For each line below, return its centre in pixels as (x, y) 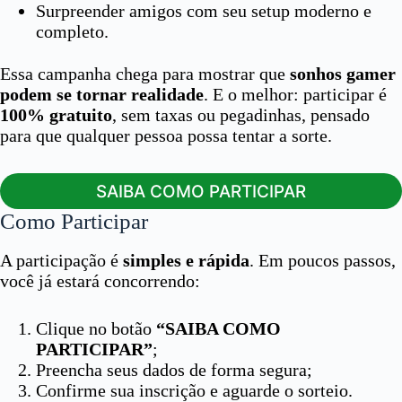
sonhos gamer (343, 74)
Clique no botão (96, 328)
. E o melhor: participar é (295, 94)
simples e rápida (186, 260)
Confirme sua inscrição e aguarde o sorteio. (194, 390)
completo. (72, 31)
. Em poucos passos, (323, 260)
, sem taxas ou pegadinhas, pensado (241, 115)
